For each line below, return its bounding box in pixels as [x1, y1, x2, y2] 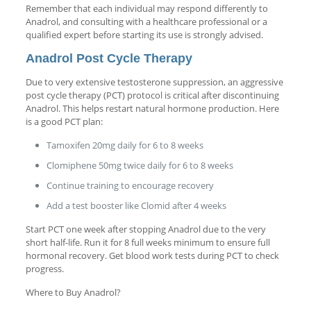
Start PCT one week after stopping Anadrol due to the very [25, 222, 266, 235]
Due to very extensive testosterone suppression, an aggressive [25, 75, 283, 88]
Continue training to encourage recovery [46, 178, 214, 192]
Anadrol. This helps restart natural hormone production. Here [25, 101, 279, 115]
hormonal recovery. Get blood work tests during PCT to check [25, 249, 279, 262]
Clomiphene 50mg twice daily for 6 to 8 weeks [46, 158, 233, 171]
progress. [25, 262, 64, 275]
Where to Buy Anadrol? [25, 285, 121, 299]
